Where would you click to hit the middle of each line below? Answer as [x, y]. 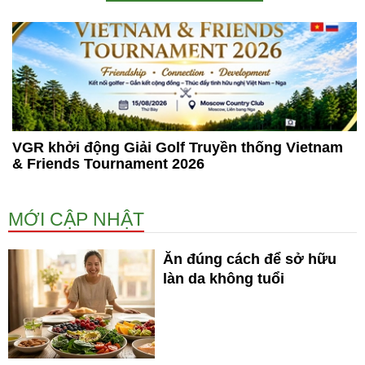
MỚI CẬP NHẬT [76, 219]
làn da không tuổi [224, 278]
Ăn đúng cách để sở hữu [250, 259]
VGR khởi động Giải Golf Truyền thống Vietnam [178, 147]
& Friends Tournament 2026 [108, 163]
